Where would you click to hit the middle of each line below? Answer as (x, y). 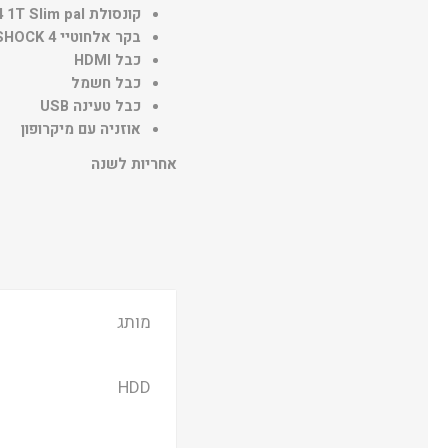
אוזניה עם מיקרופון (80, 130)
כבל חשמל (105, 84)
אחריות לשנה (133, 164)
